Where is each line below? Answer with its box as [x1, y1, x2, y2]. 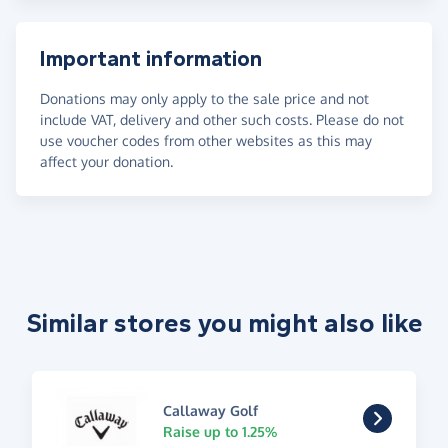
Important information [40, 45, 262, 72]
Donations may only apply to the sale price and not [40, 89, 369, 107]
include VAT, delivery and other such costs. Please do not [40, 110, 404, 128]
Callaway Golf [162, 401, 258, 419]
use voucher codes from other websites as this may [40, 131, 372, 149]
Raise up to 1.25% [162, 422, 277, 440]
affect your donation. [40, 152, 173, 170]
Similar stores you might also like [25, 307, 423, 339]
